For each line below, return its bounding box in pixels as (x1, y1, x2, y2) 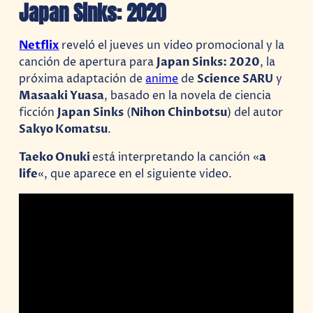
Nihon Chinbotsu (131, 104, 228, 120)
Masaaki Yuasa (19, 87, 105, 103)
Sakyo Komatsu (19, 121, 108, 137)
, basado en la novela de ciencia (104, 87, 272, 103)
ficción (19, 104, 58, 120)
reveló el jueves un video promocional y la (59, 37, 285, 53)
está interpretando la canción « (92, 149, 260, 165)
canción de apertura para (19, 54, 157, 70)
